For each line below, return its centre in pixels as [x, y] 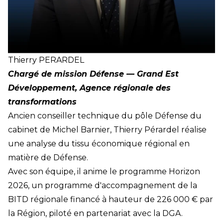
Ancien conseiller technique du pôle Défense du [105, 116]
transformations [42, 102]
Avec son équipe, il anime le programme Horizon [104, 171]
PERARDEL [61, 60]
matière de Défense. [48, 158]
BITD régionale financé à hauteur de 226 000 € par [111, 199]
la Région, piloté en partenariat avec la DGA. [95, 213]
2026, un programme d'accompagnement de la [103, 185]
